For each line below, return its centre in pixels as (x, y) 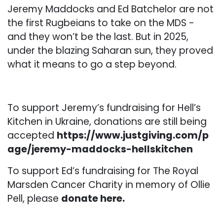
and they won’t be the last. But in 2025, (98, 37)
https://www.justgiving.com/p (133, 136)
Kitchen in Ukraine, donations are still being (107, 122)
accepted (32, 136)
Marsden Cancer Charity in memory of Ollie (109, 185)
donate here (92, 199)
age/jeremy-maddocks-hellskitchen (100, 149)
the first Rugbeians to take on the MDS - (101, 23)
